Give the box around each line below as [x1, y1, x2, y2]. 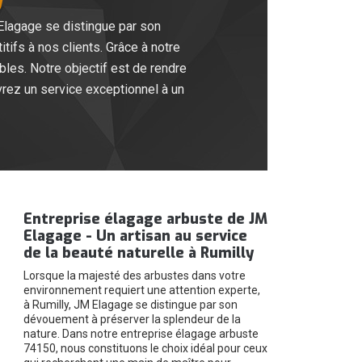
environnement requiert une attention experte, [23, 284, 260, 297]
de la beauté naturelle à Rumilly [23, 243, 254, 263]
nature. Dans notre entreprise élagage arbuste [23, 327, 259, 341]
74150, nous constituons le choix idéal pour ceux [23, 342, 267, 356]
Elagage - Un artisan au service [23, 226, 247, 246]
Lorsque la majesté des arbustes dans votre [23, 269, 246, 283]
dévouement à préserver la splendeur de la [23, 313, 241, 326]
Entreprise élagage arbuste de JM [23, 209, 267, 229]
